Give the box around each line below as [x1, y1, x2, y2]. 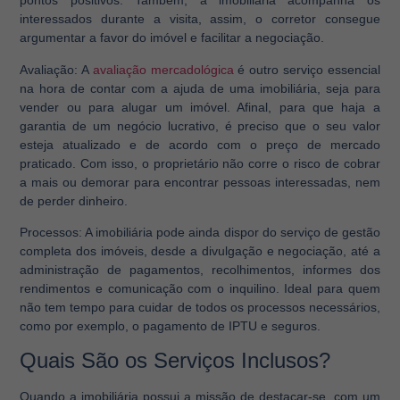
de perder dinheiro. [20, 193, 129, 208]
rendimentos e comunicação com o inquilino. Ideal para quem [20, 280, 380, 296]
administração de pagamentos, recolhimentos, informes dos [20, 262, 380, 277]
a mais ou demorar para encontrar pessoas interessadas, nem [20, 174, 380, 189]
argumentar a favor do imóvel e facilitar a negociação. [20, 30, 325, 46]
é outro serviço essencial [233, 62, 380, 77]
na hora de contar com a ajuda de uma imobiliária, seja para [20, 80, 380, 96]
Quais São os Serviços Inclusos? [20, 348, 331, 373]
